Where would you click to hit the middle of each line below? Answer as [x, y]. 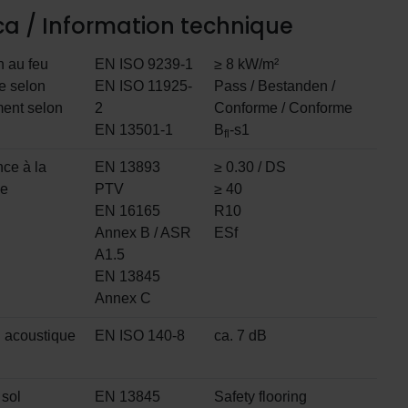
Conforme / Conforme [283, 108]
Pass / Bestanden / [275, 87]
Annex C [123, 299]
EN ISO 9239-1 [144, 65]
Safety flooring [260, 397]
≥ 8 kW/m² [246, 65]
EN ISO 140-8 [140, 336]
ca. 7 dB [240, 336]
